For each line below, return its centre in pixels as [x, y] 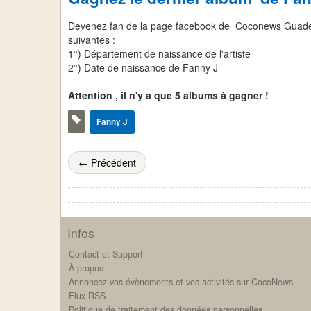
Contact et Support [106, 254]
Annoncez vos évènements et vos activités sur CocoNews [181, 281]
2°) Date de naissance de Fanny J [143, 67]
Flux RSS [87, 295]
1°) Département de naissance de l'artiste [159, 53]
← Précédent [107, 162]
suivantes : [92, 40]
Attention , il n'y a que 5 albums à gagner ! [170, 95]
